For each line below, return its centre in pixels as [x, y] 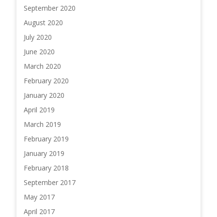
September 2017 [49, 183]
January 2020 [44, 95]
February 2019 [46, 139]
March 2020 [42, 66]
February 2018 [46, 168]
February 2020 [46, 81]
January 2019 [44, 154]
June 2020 [39, 52]
